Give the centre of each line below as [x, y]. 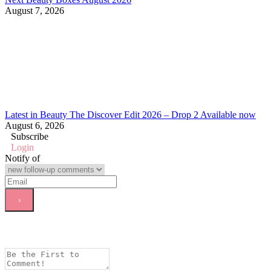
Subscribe [30, 136]
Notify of [22, 158]
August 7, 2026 [34, 10]
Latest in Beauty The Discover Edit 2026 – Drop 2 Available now [130, 114]
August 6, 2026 [34, 125]
